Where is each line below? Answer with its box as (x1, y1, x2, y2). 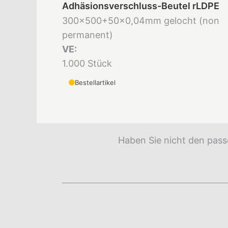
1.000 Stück (62, 58, 112, 69)
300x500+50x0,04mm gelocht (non (62, 15, 219, 26)
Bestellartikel (75, 78, 116, 87)
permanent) (62, 30, 113, 41)
